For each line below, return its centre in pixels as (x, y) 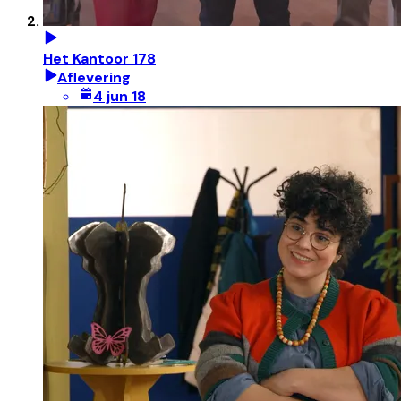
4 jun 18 (119, 96)
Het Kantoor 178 (99, 58)
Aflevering (94, 77)
